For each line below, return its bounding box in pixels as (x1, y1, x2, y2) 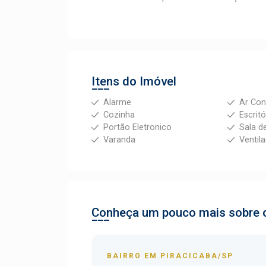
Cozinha (103, 110, 135, 120)
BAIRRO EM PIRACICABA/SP (107, 252, 233, 260)
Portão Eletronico (103, 122, 172, 132)
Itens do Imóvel (91, 74, 176, 88)
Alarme (103, 97, 131, 107)
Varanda (103, 135, 135, 145)
